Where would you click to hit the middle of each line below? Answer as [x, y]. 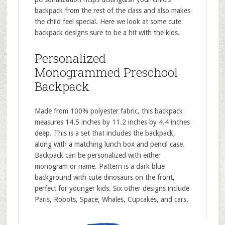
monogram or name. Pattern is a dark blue [99, 166]
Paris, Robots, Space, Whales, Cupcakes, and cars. [111, 199]
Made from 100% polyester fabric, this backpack [108, 111]
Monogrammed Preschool [106, 72]
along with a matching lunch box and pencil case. [109, 144]
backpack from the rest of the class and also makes [112, 10]
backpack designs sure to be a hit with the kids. [107, 32]
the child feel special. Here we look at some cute [108, 21]
